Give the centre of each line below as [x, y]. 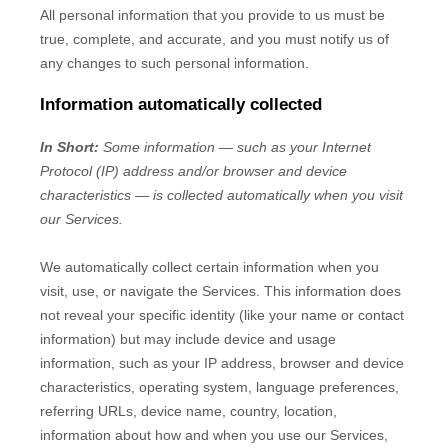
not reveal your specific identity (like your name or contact [222, 314]
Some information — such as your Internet [237, 146]
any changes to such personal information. [174, 62]
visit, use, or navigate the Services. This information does [220, 290]
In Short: [69, 146]
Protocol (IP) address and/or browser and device [193, 170]
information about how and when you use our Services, [214, 434]
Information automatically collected [181, 104]
